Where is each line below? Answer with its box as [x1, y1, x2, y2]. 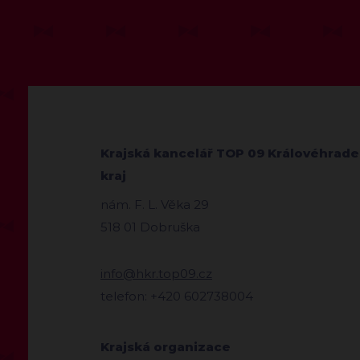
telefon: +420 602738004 [100, 288, 253, 304]
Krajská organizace [100, 338, 231, 354]
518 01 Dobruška [100, 219, 200, 235]
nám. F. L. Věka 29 [100, 196, 209, 212]
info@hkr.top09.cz [100, 265, 212, 281]
